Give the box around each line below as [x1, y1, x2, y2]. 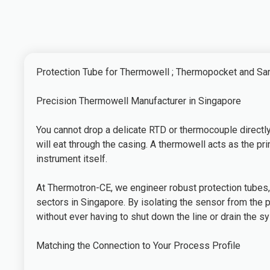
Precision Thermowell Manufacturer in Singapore [36, 95, 242, 107]
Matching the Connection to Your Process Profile [36, 240, 241, 252]
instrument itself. [36, 153, 108, 165]
